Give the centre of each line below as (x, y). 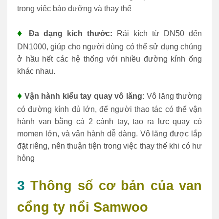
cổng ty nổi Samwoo (83, 207)
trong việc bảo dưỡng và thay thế (74, 9)
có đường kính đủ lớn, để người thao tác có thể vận (109, 109)
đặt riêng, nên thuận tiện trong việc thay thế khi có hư (109, 146)
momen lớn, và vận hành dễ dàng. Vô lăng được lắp (109, 133)
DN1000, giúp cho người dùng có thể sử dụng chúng (109, 47)
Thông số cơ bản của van (116, 186)
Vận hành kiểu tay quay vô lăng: (84, 96)
